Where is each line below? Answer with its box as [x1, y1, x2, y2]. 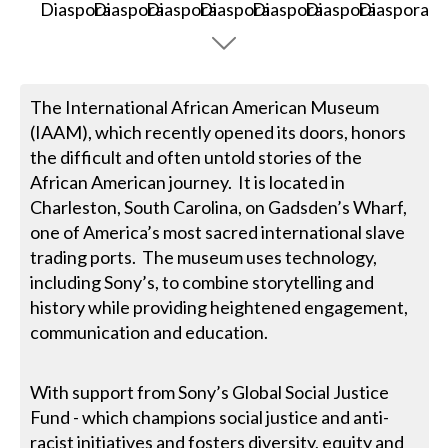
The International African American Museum [30, 95, 380, 118]
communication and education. [30, 320, 269, 343]
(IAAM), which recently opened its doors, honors [30, 120, 407, 143]
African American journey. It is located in [30, 170, 346, 193]
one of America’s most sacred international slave [30, 220, 406, 243]
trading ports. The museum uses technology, [30, 245, 378, 268]
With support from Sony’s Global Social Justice [30, 380, 390, 403]
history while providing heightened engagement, [30, 295, 409, 318]
